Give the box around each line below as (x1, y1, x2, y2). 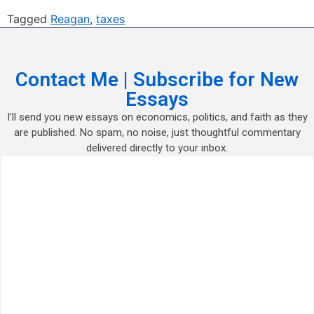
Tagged (7, 12, 50, 27)
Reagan (50, 12, 90, 27)
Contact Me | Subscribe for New (15, 68, 299, 92)
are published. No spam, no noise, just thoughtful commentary (13, 126, 301, 139)
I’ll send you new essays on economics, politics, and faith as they (6, 111, 308, 124)
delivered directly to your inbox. (86, 142, 228, 155)
